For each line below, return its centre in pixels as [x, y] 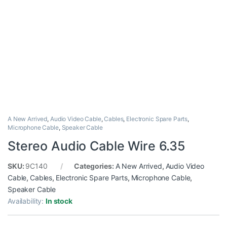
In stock [59, 201]
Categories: [95, 166]
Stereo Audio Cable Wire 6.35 [97, 146]
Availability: [27, 201]
